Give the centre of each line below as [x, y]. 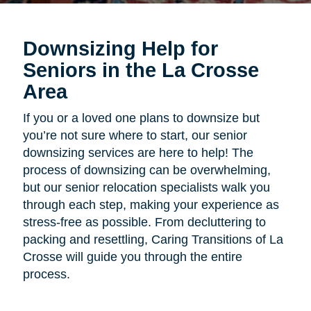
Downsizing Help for [120, 48]
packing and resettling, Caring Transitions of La [153, 239]
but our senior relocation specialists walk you [146, 187]
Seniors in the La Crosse [141, 70]
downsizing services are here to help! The [138, 152]
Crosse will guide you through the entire [132, 257]
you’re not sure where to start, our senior [135, 135]
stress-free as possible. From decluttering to [144, 222]
